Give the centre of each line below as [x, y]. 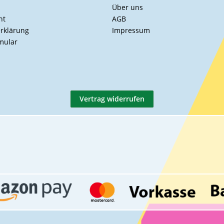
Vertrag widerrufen [112, 99]
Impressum [131, 30]
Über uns [127, 7]
